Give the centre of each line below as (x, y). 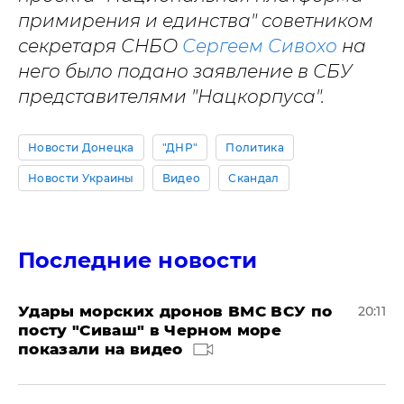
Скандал (254, 179)
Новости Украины (81, 179)
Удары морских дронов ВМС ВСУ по (175, 312)
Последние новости (138, 261)
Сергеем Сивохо (260, 46)
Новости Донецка (81, 148)
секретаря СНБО (100, 46)
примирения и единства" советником (196, 21)
